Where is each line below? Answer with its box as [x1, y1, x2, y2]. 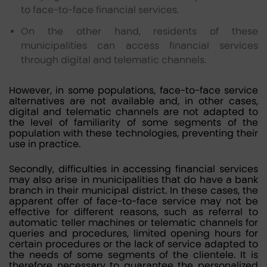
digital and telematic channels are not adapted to [9, 106, 258, 117]
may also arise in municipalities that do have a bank [9, 174, 258, 185]
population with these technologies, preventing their [9, 128, 258, 139]
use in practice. [9, 138, 80, 150]
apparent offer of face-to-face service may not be [9, 195, 258, 207]
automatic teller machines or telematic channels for [9, 217, 258, 228]
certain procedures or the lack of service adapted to [9, 238, 258, 250]
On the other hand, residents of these [21, 26, 258, 37]
